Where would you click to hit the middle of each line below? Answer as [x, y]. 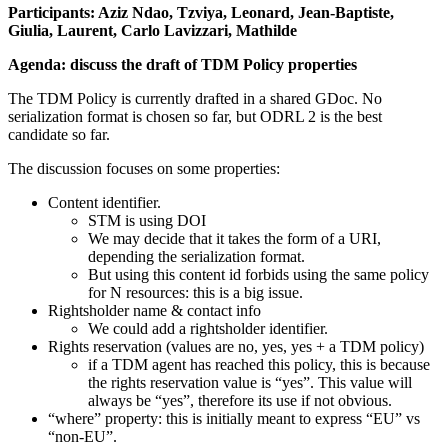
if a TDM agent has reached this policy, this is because [259, 364]
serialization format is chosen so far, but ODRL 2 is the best [195, 116]
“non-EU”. [84, 436]
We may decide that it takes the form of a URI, [234, 238]
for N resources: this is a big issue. [197, 292]
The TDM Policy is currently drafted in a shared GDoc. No [195, 98]
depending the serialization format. [198, 256]
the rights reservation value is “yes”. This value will [250, 382]
